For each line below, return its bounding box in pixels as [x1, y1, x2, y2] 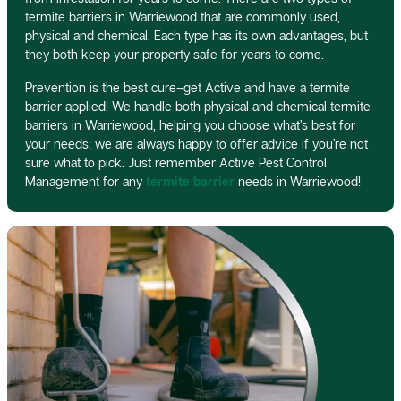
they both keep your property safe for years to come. [25, 47, 324, 63]
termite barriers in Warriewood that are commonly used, [25, 9, 340, 25]
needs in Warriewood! [235, 174, 361, 190]
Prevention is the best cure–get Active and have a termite [25, 80, 350, 96]
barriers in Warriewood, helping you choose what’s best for [25, 117, 355, 133]
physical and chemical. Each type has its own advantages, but [25, 28, 368, 44]
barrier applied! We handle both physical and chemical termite [25, 98, 371, 115]
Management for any [25, 174, 146, 190]
